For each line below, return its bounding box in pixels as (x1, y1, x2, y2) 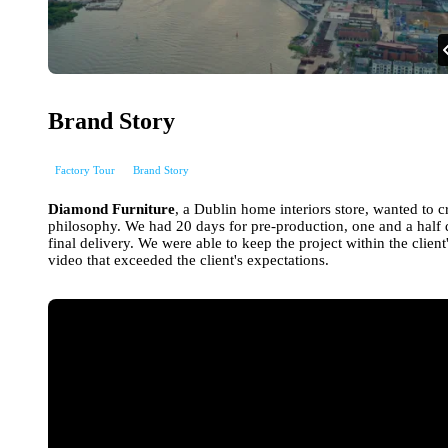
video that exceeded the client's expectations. (48, 251, 329, 268)
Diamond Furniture (48, 200, 175, 217)
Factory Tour (55, 163, 115, 176)
